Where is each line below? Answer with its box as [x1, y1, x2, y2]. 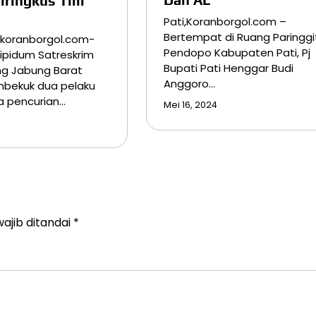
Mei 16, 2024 [163, 99, 217, 111]
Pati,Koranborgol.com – [163, 14, 286, 30]
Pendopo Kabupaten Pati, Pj [163, 45, 310, 61]
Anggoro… [163, 76, 215, 92]
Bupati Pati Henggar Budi [163, 61, 293, 76]
